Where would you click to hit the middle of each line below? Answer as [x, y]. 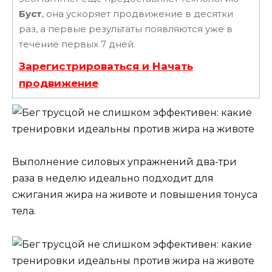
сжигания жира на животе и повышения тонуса [135, 195]
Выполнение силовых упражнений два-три [124, 162]
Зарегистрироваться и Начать [106, 66]
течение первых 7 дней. [77, 44]
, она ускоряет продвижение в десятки [138, 14]
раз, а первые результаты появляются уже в [126, 29]
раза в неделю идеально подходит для [113, 178]
